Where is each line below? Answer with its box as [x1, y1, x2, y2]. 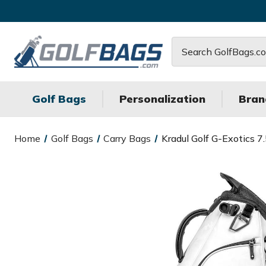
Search [172, 38, 202, 50]
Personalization [119, 92, 205, 106]
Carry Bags [103, 132, 151, 144]
